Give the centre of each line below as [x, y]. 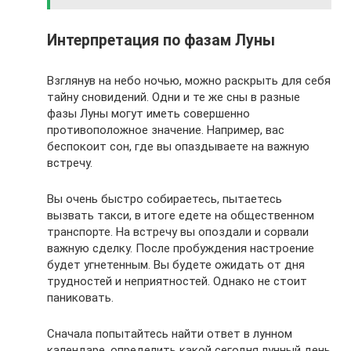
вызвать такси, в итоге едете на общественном [181, 215]
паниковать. [80, 297]
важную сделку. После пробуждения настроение [181, 248]
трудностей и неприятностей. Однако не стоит [177, 281]
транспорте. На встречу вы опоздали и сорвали [178, 232]
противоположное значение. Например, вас [166, 130]
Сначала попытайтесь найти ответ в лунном [170, 333]
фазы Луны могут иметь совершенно [148, 113]
